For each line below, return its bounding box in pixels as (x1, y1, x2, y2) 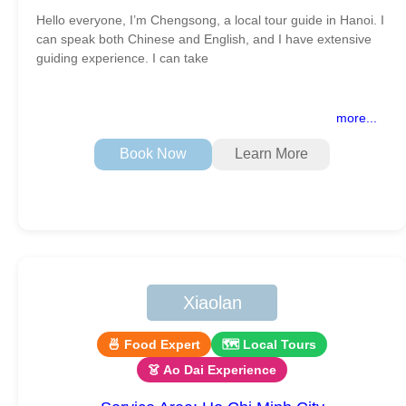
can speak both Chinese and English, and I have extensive (36, 31, 372, 46)
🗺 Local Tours (222, 336, 316, 352)
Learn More (234, 146, 308, 162)
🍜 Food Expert (108, 336, 200, 352)
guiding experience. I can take (36, 50, 208, 65)
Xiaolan (182, 292, 242, 313)
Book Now (120, 146, 187, 162)
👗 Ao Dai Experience (148, 362, 276, 377)
